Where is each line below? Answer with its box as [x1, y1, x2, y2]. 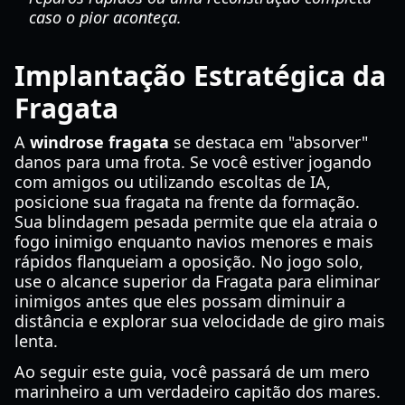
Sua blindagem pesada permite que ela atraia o [14, 211, 378, 232]
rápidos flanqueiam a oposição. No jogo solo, [14, 250, 363, 272]
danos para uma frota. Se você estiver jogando [14, 151, 372, 173]
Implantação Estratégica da [14, 57, 386, 94]
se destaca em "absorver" [169, 131, 368, 153]
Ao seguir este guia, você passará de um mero [14, 361, 370, 382]
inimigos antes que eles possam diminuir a [14, 290, 345, 312]
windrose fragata [30, 131, 169, 153]
